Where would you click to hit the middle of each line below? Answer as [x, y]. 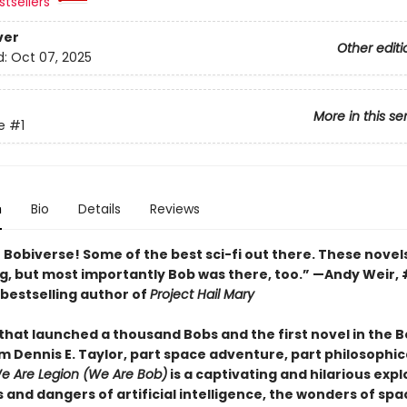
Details [99, 209]
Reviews [174, 209]
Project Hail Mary [202, 294]
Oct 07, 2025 [51, 58]
